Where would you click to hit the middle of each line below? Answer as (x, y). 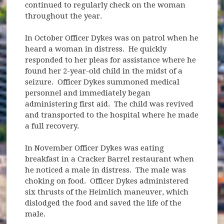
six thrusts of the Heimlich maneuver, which (107, 192)
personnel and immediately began (88, 93)
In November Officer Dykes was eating (95, 148)
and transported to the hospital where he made (112, 115)
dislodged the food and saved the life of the (103, 203)
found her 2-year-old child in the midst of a (104, 71)
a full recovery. (52, 126)
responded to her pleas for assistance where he (111, 60)
